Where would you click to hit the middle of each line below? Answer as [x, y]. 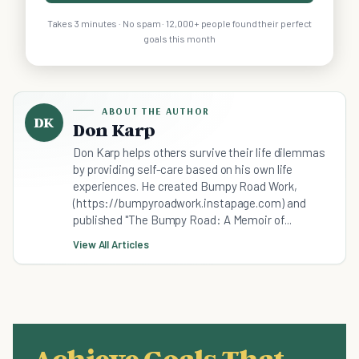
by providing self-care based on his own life [183, 169]
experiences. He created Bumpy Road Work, [185, 186]
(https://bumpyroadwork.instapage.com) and [190, 202]
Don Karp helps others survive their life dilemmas [199, 152]
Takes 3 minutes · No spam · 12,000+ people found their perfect [179, 23]
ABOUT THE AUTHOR [156, 111]
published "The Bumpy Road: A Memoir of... [182, 219]
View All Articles [111, 244]
